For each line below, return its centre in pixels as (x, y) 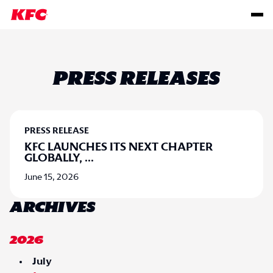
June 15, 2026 (51, 177)
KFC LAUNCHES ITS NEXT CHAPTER (119, 147)
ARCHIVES (52, 208)
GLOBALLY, (55, 158)
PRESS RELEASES (136, 79)
